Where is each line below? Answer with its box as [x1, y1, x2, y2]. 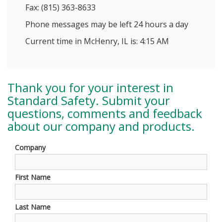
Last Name [15, 202, 51, 212]
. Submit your [96, 92, 170, 109]
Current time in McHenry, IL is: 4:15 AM [25, 35, 169, 47]
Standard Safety [7, 92, 96, 109]
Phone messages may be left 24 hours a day [25, 18, 188, 30]
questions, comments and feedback [7, 105, 202, 121]
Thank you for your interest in [7, 79, 173, 96]
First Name [15, 172, 51, 182]
